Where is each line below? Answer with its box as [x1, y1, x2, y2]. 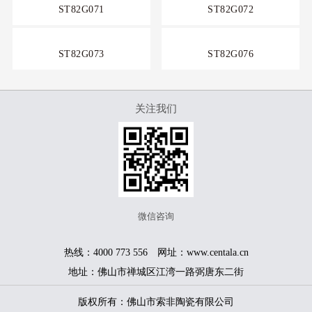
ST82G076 [208, 48, 254, 59]
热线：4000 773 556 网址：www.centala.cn [63, 246, 249, 258]
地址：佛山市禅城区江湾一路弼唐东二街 [68, 265, 244, 277]
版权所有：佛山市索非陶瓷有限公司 [78, 296, 234, 307]
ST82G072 [208, 3, 254, 15]
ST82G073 [58, 48, 104, 59]
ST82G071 [58, 3, 104, 15]
